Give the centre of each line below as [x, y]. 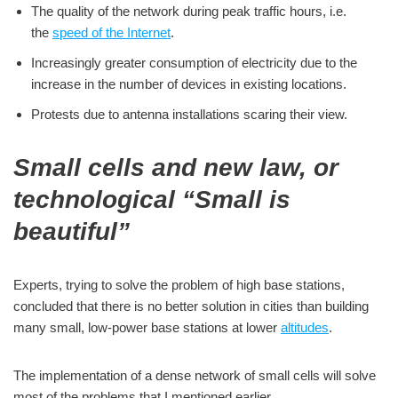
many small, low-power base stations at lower [147, 327]
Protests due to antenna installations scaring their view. [189, 114]
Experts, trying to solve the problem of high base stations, [179, 285]
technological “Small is [152, 199]
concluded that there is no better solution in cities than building [191, 306]
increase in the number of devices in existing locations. [189, 84]
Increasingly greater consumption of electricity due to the [194, 63]
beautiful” [72, 231]
